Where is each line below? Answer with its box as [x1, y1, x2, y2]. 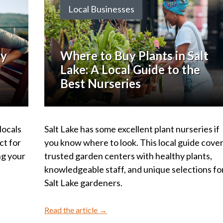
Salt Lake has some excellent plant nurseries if [44, 123, 220, 135]
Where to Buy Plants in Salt [60, 48, 209, 63]
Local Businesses [68, 3, 134, 15]
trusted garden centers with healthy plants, [44, 150, 212, 162]
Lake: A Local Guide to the [60, 62, 200, 77]
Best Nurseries [60, 76, 141, 91]
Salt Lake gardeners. [44, 177, 122, 189]
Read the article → [44, 205, 107, 215]
